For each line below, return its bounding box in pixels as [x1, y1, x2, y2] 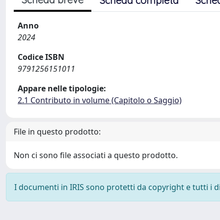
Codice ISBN [18, 52, 64, 62]
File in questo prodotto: [14, 126, 101, 137]
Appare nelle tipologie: [18, 83, 106, 94]
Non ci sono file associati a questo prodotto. [14, 150, 178, 161]
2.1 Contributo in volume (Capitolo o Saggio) [18, 95, 182, 106]
